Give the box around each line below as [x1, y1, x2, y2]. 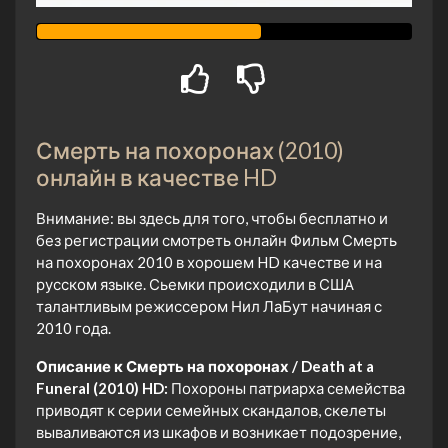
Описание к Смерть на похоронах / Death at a [36, 356, 374, 375]
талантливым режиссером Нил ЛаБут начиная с [36, 296, 382, 315]
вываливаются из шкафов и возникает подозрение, [36, 422, 401, 441]
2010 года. [36, 318, 111, 337]
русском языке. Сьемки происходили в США [36, 274, 354, 293]
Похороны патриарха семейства [168, 378, 405, 397]
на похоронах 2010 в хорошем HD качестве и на [36, 252, 382, 271]
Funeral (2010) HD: [36, 378, 168, 397]
